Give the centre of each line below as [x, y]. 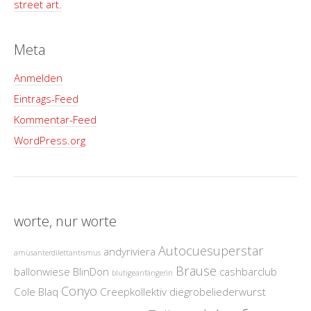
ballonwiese [42, 271]
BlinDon [91, 271]
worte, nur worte [65, 221]
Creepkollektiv [133, 292]
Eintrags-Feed [46, 99]
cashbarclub [248, 271]
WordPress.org [50, 140]
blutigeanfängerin [142, 273]
